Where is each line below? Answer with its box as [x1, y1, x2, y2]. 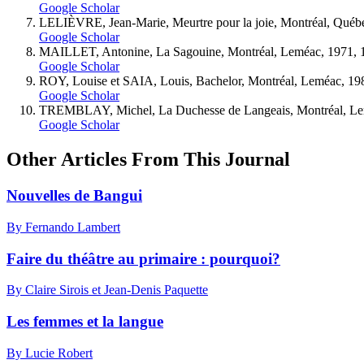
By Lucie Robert [6, 345, 93, 360]
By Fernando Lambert [6, 219, 120, 234]
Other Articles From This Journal [6, 149, 290, 171]
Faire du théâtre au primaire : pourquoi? [6, 249, 280, 267]
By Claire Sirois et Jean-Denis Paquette [6, 283, 208, 297]
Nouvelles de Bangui [6, 187, 142, 205]
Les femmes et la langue [6, 313, 163, 331]
